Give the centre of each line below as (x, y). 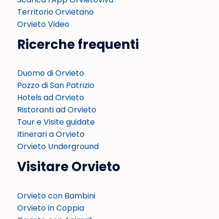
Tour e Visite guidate (56, 122)
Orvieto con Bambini (56, 196)
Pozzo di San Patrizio (56, 86)
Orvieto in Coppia (51, 208)
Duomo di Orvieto (51, 73)
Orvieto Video (43, 24)
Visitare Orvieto (69, 167)
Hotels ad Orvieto (51, 98)
